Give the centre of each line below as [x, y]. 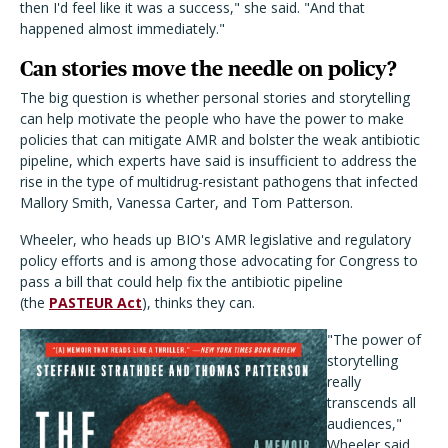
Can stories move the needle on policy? [208, 69]
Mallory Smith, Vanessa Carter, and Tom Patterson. [188, 203]
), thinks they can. [198, 303]
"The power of [374, 340]
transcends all [371, 403]
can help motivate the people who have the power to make [212, 119]
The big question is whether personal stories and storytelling [215, 98]
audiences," [364, 424]
